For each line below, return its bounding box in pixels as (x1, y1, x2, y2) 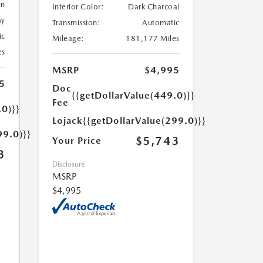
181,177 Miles (126, 34, 180, 43)
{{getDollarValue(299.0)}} (82, 115, 206, 127)
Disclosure (52, 160, 85, 169)
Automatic (142, 18, 180, 28)
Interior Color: (52, 2, 104, 12)
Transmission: (52, 18, 100, 28)
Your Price (52, 135, 102, 147)
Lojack (52, 115, 83, 127)
